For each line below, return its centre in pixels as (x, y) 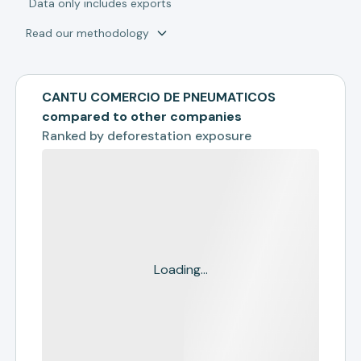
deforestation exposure (180, 136)
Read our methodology (88, 33)
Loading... (180, 270)
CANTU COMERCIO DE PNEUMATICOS (159, 97)
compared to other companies (142, 116)
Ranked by (75, 136)
